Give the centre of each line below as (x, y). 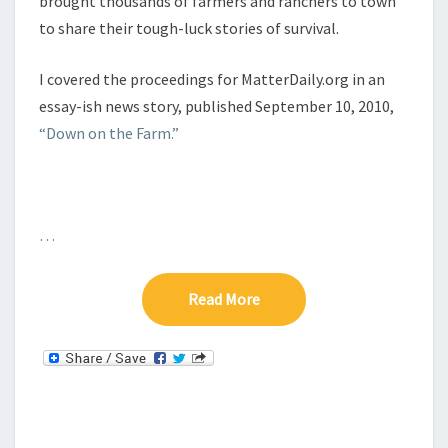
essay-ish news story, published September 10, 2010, (216, 106)
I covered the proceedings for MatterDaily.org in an (212, 79)
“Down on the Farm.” (109, 133)
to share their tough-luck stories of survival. (189, 28)
